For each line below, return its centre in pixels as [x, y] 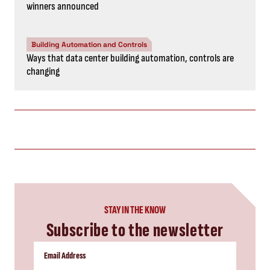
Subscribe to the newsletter [135, 230]
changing [43, 71]
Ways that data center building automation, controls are [130, 58]
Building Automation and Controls [89, 44]
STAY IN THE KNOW [135, 210]
